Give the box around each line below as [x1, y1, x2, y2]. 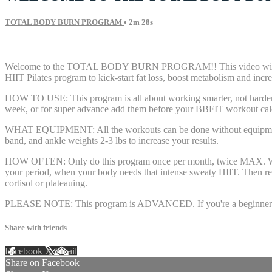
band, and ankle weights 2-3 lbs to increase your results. [5, 135, 219, 146]
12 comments [5, 41, 56, 52]
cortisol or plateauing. [5, 178, 87, 189]
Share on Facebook [5, 257, 80, 268]
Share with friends [5, 223, 67, 233]
